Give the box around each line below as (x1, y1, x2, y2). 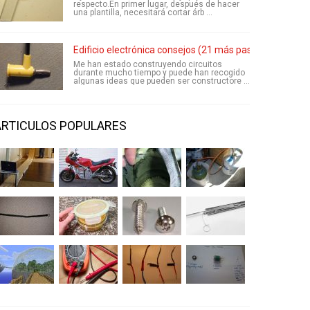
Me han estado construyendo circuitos (73, 60, 222, 69)
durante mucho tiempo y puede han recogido (73, 68, 245, 77)
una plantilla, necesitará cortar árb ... (73, 8, 212, 17)
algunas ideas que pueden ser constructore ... (73, 76, 250, 86)
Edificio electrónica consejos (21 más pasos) (73, 44, 266, 55)
